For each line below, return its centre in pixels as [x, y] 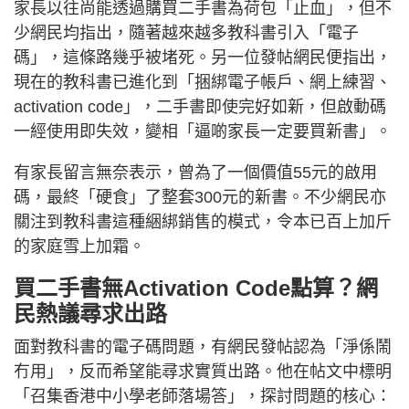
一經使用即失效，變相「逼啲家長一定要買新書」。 [203, 131]
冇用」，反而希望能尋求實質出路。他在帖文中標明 [203, 371]
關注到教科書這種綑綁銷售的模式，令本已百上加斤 [203, 221]
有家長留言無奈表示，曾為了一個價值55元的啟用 [195, 172]
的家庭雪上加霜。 [79, 246]
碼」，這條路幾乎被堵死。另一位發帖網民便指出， [203, 57]
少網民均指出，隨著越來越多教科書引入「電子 [186, 32]
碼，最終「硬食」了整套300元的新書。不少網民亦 [200, 197]
